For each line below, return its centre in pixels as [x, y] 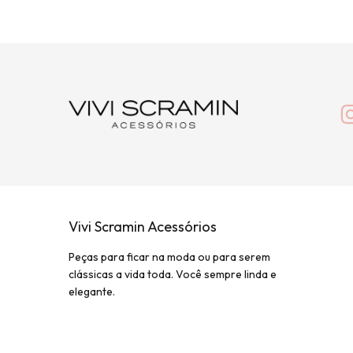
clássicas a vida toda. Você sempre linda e [173, 274]
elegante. [92, 291]
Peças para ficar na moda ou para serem [169, 256]
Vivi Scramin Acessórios [143, 226]
